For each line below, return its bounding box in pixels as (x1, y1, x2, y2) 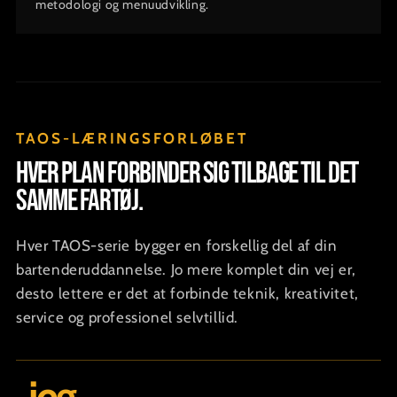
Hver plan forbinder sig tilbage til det (16, 154, 358, 191)
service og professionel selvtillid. (16, 307, 239, 326)
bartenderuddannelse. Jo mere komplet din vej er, (16, 260, 356, 278)
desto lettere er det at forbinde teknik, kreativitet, (16, 284, 359, 302)
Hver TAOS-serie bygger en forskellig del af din (16, 236, 338, 254)
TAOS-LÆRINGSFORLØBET (16, 128, 248, 147)
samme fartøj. (16, 182, 143, 219)
